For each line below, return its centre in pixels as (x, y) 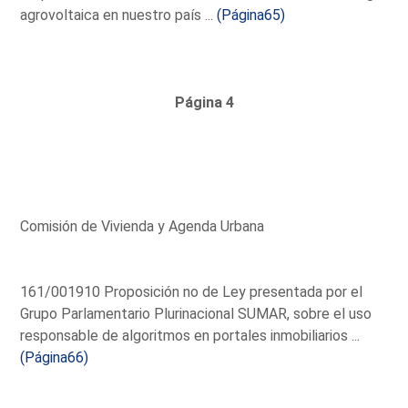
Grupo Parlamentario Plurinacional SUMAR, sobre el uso (196, 313)
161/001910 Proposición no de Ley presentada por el (192, 291)
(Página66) (55, 357)
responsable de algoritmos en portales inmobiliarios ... (190, 335)
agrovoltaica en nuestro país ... (119, 15)
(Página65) (251, 15)
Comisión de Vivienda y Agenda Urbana (143, 226)
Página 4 (204, 102)
